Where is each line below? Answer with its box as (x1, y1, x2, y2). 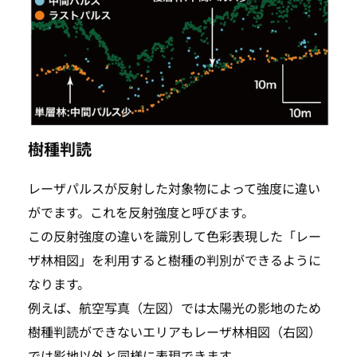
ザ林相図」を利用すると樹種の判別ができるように (28, 250, 321, 270)
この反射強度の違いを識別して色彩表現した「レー (28, 226, 321, 246)
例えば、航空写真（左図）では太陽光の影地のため (28, 298, 321, 318)
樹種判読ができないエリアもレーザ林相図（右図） (28, 322, 321, 342)
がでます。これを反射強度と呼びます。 (28, 202, 254, 222)
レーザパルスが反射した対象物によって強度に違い (28, 178, 320, 198)
